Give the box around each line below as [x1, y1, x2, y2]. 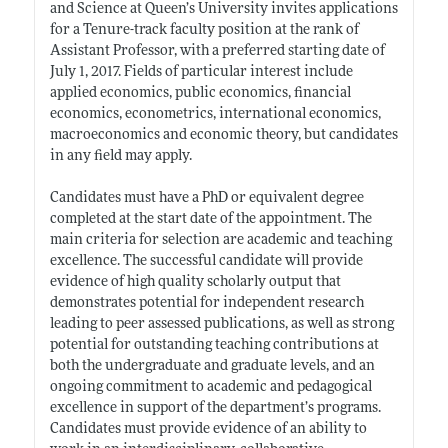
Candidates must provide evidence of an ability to [49, 421, 367, 437]
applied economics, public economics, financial [49, 85, 351, 101]
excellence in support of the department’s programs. [49, 400, 381, 416]
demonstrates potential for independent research [49, 295, 364, 311]
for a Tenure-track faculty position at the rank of [49, 22, 359, 38]
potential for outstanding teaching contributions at [49, 337, 379, 353]
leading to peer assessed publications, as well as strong [49, 316, 394, 332]
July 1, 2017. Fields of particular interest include [49, 64, 353, 80]
